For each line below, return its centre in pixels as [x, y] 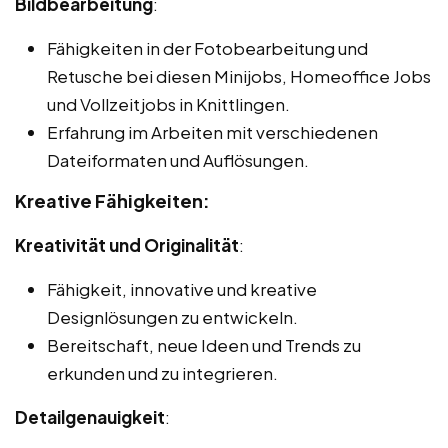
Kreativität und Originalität [127, 244]
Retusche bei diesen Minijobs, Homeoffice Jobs [239, 75]
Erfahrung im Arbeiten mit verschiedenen [212, 131]
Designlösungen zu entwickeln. [172, 316]
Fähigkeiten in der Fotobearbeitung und [207, 47]
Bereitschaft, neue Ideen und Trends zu [204, 344]
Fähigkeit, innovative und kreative [182, 288]
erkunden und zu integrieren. [162, 372]
